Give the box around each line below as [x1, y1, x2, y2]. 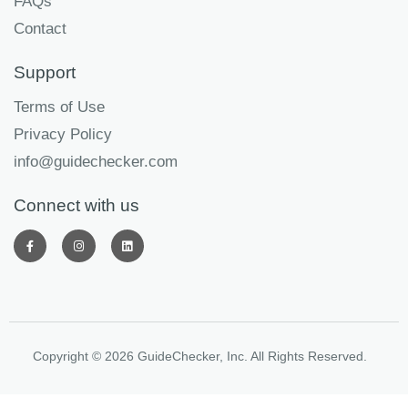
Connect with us [14, 196, 139, 215]
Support [14, 63, 76, 82]
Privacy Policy [14, 126, 112, 143]
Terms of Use [14, 98, 105, 116]
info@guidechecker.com [14, 153, 178, 170]
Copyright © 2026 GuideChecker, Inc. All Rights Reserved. [32, 349, 367, 364]
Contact [14, 20, 66, 37]
